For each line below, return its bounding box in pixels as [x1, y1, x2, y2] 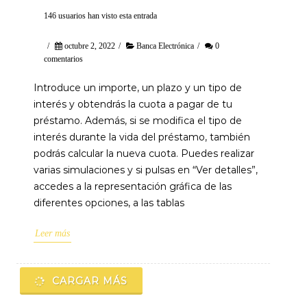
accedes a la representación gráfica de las [34, 180, 232, 193]
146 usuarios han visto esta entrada [44, 12, 157, 20]
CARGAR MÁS [49, 275, 127, 287]
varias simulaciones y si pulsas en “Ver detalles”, [34, 164, 258, 176]
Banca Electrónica [136, 42, 194, 50]
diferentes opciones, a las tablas [34, 197, 184, 209]
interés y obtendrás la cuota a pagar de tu [34, 98, 232, 110]
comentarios [44, 55, 83, 63]
